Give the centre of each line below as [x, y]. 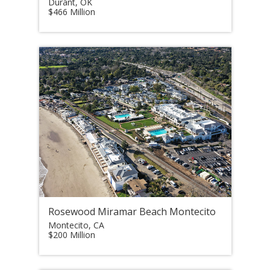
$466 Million [71, 11]
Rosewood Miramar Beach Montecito [132, 211]
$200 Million [71, 234]
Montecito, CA [76, 225]
